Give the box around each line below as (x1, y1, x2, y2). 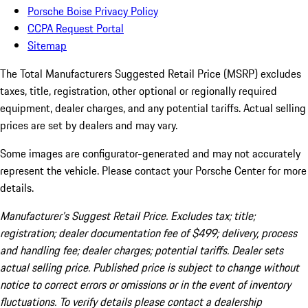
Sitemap (27, 37, 67, 54)
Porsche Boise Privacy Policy (27, 3, 158, 20)
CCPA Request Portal (27, 20, 124, 37)
